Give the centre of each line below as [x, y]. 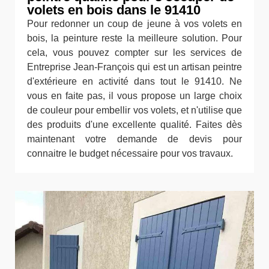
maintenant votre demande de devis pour [134, 139]
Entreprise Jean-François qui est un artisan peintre [134, 67]
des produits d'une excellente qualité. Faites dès [134, 124]
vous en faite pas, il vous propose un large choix [134, 95]
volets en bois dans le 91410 [114, 10]
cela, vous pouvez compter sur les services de [134, 52]
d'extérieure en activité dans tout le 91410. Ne [134, 81]
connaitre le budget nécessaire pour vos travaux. [130, 153]
